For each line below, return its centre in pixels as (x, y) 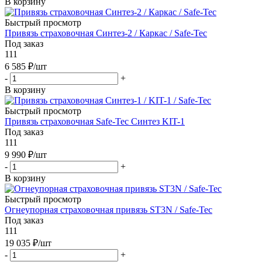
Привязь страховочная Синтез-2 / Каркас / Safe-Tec (106, 33)
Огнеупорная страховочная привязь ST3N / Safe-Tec (108, 209)
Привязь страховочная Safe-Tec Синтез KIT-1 (95, 121)
